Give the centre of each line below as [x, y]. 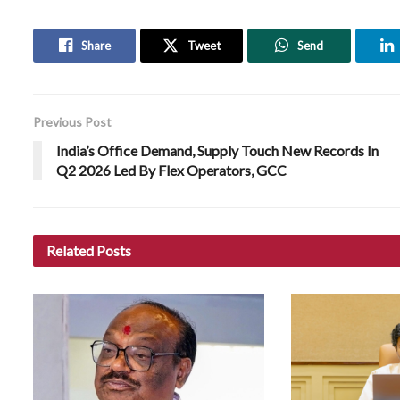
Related [70, 250]
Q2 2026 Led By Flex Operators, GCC [171, 170]
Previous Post [72, 121]
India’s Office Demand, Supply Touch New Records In [217, 150]
